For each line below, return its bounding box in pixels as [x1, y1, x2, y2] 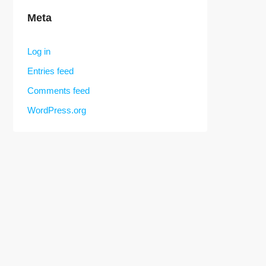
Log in [27, 46, 50, 56]
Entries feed [27, 66, 74, 76]
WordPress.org [27, 105, 86, 115]
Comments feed [27, 85, 90, 96]
